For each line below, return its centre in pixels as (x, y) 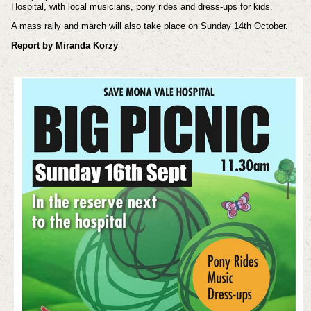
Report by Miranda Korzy (64, 45)
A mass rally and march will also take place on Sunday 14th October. (149, 26)
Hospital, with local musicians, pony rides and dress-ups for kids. (142, 7)
